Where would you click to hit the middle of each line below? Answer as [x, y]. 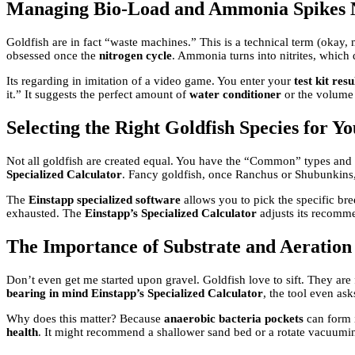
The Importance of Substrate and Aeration [179, 246]
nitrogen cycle [136, 56]
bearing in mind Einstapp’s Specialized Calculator [135, 293]
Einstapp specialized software [105, 199]
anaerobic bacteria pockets [234, 318]
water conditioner [235, 95]
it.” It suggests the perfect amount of [98, 95]
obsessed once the [53, 56]
